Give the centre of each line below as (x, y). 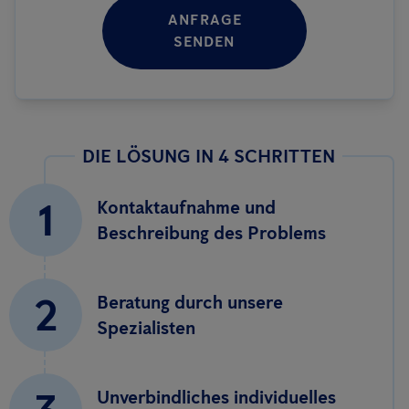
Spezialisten (146, 328)
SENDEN (204, 42)
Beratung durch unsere (190, 303)
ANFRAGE (204, 20)
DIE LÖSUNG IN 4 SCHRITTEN (209, 157)
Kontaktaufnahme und (186, 208)
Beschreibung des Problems (211, 233)
